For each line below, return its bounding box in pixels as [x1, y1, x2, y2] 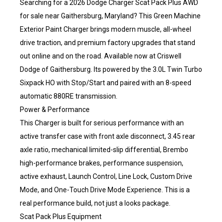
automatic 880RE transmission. [20, 92, 117, 100]
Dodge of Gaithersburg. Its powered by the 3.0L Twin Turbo [20, 65, 202, 73]
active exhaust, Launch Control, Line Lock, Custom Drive [20, 172, 192, 180]
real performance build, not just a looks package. [20, 199, 170, 207]
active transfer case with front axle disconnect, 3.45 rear [20, 132, 195, 140]
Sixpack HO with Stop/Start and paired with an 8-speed [20, 79, 191, 87]
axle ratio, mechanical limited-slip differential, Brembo [20, 146, 188, 154]
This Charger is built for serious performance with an [20, 119, 184, 127]
